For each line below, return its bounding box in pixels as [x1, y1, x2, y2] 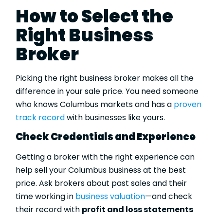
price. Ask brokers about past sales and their [16, 178, 187, 189]
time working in [16, 191, 75, 202]
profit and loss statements [82, 204, 193, 216]
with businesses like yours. [65, 111, 165, 123]
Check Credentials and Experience [16, 130, 196, 144]
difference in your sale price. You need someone [16, 85, 199, 97]
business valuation [75, 191, 145, 202]
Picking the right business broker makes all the [16, 72, 194, 84]
